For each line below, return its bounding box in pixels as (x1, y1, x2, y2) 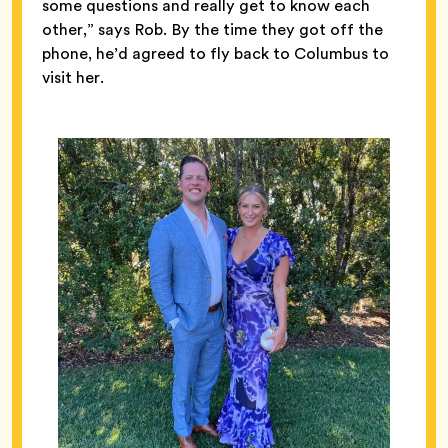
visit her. (42, 65, 108, 89)
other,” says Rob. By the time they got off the (42, 17, 383, 41)
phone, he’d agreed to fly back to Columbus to (42, 41, 389, 65)
